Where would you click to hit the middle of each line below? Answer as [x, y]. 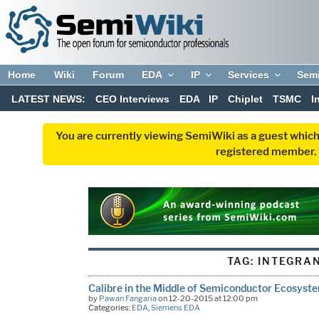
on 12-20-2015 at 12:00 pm [207, 298]
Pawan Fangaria [127, 298]
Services [249, 75]
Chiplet [246, 99]
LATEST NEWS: [49, 99]
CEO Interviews [132, 99]
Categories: [110, 307]
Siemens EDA [175, 307]
